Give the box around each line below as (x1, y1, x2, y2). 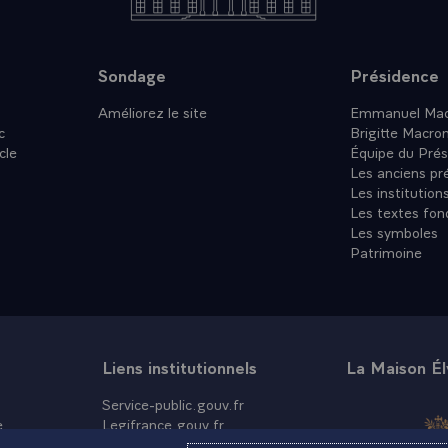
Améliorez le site (97, 101, 207, 121)
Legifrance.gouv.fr (101, 413, 224, 433)
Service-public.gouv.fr (101, 393, 244, 413)
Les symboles (350, 221, 439, 241)
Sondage (97, 63, 166, 86)
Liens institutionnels (101, 355, 257, 378)
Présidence (350, 63, 440, 86)
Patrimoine (350, 241, 423, 261)
